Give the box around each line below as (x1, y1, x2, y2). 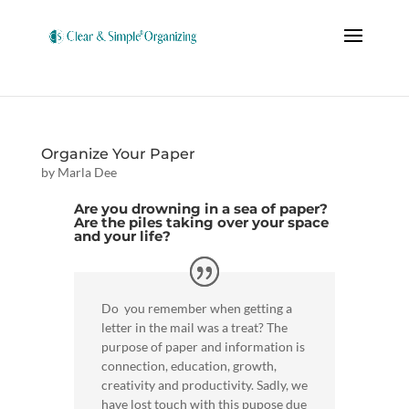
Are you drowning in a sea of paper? (73, 200, 328, 217)
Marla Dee (57, 164, 117, 180)
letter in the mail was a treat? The (100, 319, 288, 335)
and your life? (73, 227, 171, 245)
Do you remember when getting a (100, 299, 292, 316)
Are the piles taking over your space (73, 214, 329, 231)
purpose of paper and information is (100, 338, 305, 354)
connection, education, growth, (100, 357, 277, 373)
